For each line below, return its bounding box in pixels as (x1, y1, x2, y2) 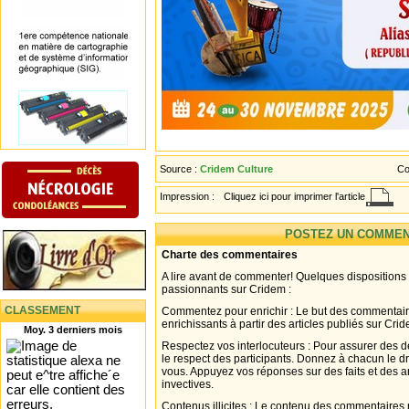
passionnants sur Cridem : (162, 283, 291, 296)
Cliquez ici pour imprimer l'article (224, 191, 365, 202)
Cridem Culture (200, 163, 273, 174)
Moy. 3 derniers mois (24, 323, 122, 335)
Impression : (160, 191, 217, 202)
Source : (160, 163, 200, 174)
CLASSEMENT (5, 303, 80, 317)
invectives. (162, 378, 214, 391)
